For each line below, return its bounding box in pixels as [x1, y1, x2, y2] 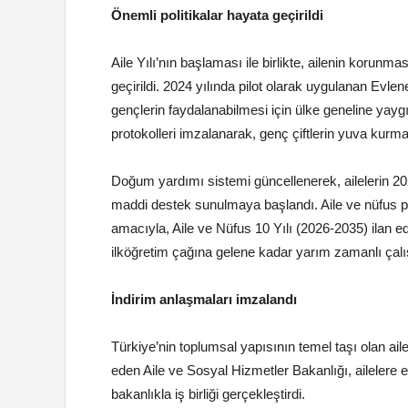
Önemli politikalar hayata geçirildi [111, 7, 323, 24]
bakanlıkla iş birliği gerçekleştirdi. [111, 386, 305, 403]
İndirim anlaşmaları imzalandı [111, 291, 297, 308]
